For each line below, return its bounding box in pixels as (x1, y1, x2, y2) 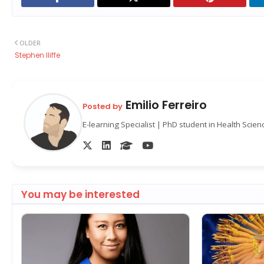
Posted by (82, 100, 123, 112)
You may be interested (21, 187, 140, 202)
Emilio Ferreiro (123, 96, 207, 113)
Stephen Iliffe (15, 50, 60, 61)
